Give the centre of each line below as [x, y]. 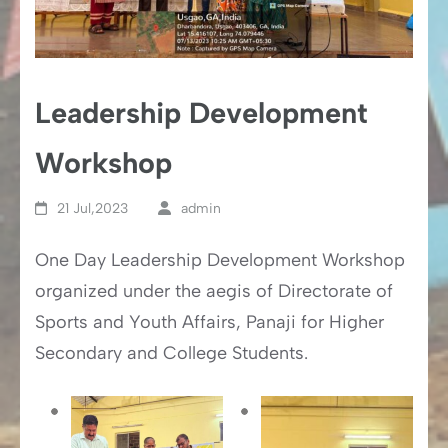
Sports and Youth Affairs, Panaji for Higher [209, 321]
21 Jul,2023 [93, 208]
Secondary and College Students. [171, 352]
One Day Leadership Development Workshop [220, 259]
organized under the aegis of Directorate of [214, 290]
